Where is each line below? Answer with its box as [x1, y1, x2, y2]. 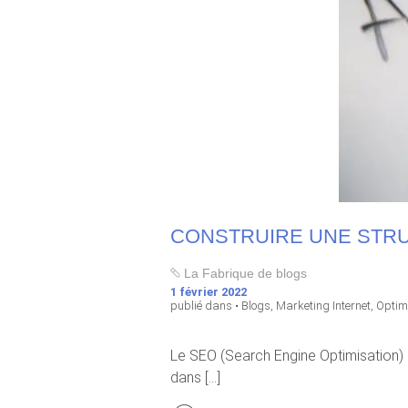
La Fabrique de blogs [180, 266, 307, 280]
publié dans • [170, 299, 241, 312]
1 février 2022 [170, 285, 247, 299]
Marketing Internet [276, 299, 371, 312]
